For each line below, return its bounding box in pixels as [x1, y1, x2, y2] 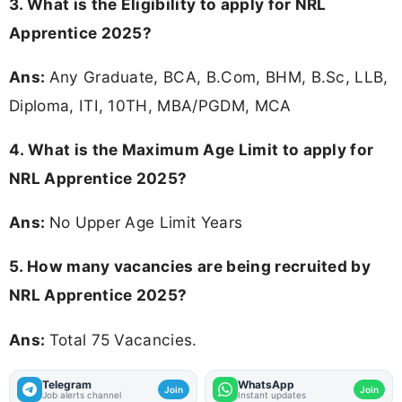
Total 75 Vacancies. [48, 329, 197, 349]
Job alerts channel [42, 389, 121, 400]
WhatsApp [238, 377, 294, 391]
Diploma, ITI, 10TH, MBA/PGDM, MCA [9, 95, 292, 115]
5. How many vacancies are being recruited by [9, 257, 371, 276]
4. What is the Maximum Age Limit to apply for [9, 140, 374, 160]
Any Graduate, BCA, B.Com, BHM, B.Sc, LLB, [48, 66, 389, 86]
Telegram [42, 377, 92, 391]
